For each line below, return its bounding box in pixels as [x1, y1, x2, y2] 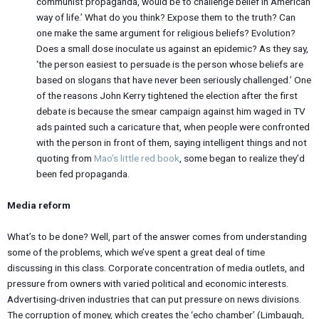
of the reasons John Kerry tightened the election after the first [36, 89, 298, 101]
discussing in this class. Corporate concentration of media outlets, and [7, 261, 305, 273]
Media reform [7, 199, 70, 211]
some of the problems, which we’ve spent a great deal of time [7, 246, 265, 258]
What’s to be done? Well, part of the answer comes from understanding [7, 230, 307, 242]
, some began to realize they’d [179, 152, 305, 164]
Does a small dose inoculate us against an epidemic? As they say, [36, 42, 309, 54]
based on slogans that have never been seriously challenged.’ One [36, 73, 312, 85]
